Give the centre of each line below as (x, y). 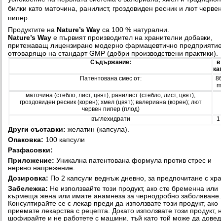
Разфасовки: (30, 150)
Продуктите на (32, 29)
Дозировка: (28, 178)
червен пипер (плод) (110, 109)
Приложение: (31, 160)
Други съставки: (38, 129)
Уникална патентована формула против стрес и (133, 160)
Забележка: (28, 188)
